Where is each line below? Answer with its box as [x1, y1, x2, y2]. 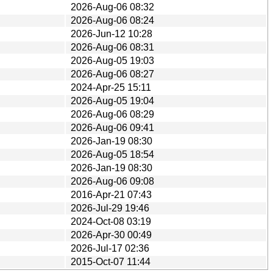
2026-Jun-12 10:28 [71, 28, 152, 39]
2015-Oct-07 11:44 [71, 256, 151, 267]
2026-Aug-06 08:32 [71, 1, 154, 12]
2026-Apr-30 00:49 [71, 229, 152, 240]
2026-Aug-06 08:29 [71, 108, 154, 119]
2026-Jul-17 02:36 [71, 243, 149, 253]
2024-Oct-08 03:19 [71, 216, 151, 227]
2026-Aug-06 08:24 [71, 15, 154, 26]
